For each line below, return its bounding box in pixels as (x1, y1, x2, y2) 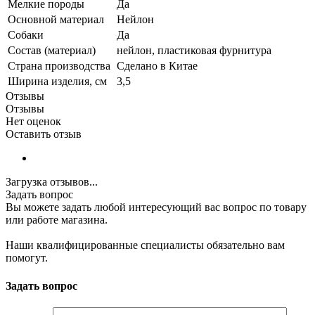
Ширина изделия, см (8, 75, 107, 88)
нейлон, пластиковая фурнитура (117, 44, 271, 57)
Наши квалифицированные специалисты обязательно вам (6, 239, 285, 252)
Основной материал (8, 13, 104, 26)
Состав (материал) (8, 44, 96, 57)
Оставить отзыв (6, 128, 82, 141)
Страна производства (8, 60, 110, 72)
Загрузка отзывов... (6, 176, 98, 188)
